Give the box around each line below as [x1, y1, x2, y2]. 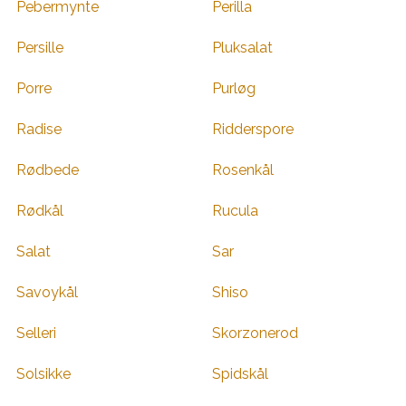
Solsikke [16, 364, 71, 382]
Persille [16, 38, 63, 56]
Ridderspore [212, 120, 294, 138]
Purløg [212, 79, 256, 97]
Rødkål [16, 201, 63, 219]
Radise [16, 120, 62, 138]
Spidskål [212, 364, 268, 382]
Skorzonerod [212, 324, 298, 342]
